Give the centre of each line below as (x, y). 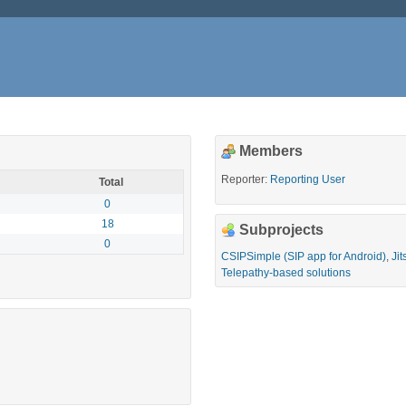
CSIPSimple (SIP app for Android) (304, 256)
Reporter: (245, 179)
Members (271, 150)
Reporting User (308, 179)
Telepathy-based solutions (286, 272)
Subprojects (282, 229)
